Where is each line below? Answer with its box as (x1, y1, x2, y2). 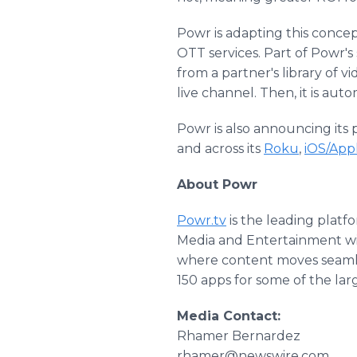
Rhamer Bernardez (177, 328, 300, 343)
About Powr (177, 177, 257, 192)
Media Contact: (177, 308, 284, 324)
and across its (177, 141, 264, 156)
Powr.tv (177, 213, 226, 228)
